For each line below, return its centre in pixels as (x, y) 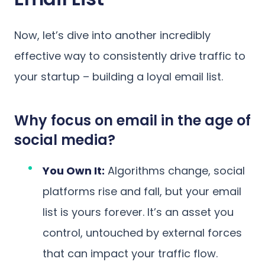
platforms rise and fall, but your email (142, 191)
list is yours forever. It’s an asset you (138, 212)
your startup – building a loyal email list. (119, 76)
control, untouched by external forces (142, 232)
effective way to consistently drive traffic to (130, 56)
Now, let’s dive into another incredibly (112, 35)
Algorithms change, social (175, 170)
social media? (65, 140)
